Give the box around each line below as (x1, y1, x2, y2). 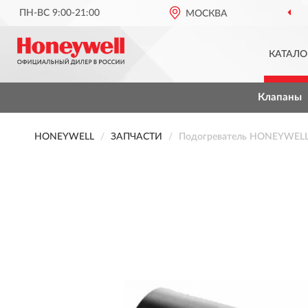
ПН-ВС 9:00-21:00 (19, 8, 100, 18)
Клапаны (257, 92, 302, 102)
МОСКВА (186, 9, 228, 19)
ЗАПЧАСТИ (111, 132, 162, 142)
